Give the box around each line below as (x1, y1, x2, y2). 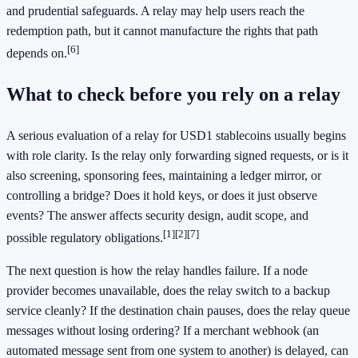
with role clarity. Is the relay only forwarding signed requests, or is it (6, 149, 348, 163)
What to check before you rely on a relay (6, 84, 340, 105)
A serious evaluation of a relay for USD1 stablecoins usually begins (6, 129, 346, 143)
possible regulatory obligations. (6, 231, 163, 245)
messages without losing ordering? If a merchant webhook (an (6, 324, 319, 338)
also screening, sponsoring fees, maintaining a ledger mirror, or (6, 169, 321, 183)
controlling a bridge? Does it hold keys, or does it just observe (6, 189, 317, 203)
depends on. (6, 46, 67, 61)
